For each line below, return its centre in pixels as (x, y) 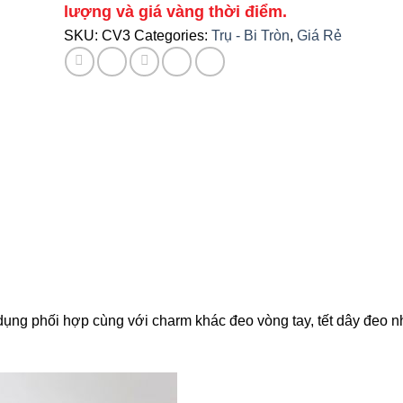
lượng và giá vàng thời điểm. (175, 12)
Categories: (172, 36)
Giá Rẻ (319, 36)
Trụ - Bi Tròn (250, 36)
